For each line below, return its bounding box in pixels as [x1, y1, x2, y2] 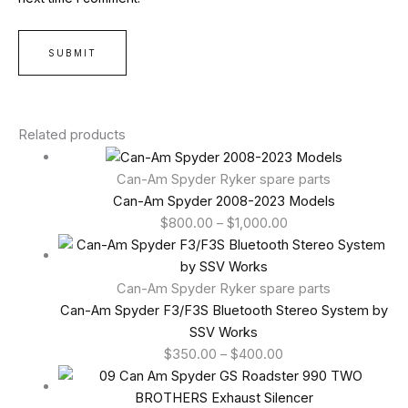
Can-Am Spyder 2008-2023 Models [112, 193, 335, 209]
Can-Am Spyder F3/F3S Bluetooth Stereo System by [59, 302, 388, 319]
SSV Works [189, 324, 259, 341]
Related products [18, 126, 126, 143]
